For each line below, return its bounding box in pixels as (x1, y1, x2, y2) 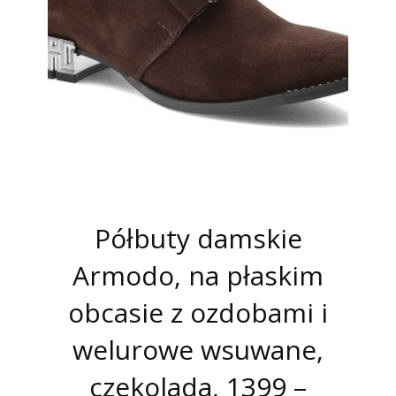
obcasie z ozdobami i (68, 293, 328, 331)
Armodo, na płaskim (72, 256, 324, 293)
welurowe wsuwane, (72, 331, 324, 368)
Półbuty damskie (94, 219, 302, 256)
